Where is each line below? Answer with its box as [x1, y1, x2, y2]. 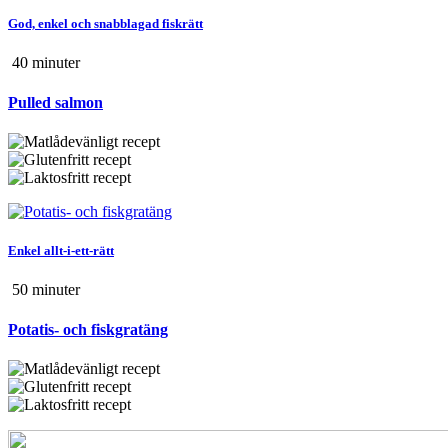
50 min [8, 281, 56, 299]
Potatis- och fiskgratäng [8, 320, 168, 338]
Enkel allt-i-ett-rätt [8, 243, 114, 259]
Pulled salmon [8, 93, 103, 111]
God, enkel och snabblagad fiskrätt [8, 16, 203, 32]
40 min [8, 54, 56, 72]
